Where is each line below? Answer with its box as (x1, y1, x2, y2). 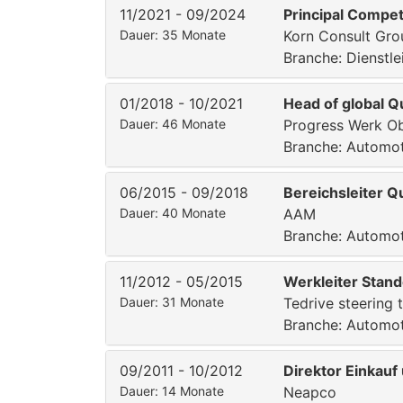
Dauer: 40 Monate (120, 205, 226, 220)
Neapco (282, 383, 336, 401)
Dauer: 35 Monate (120, 27, 226, 42)
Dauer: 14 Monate (120, 383, 224, 399)
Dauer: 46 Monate (120, 116, 226, 131)
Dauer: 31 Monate (120, 294, 224, 309)
